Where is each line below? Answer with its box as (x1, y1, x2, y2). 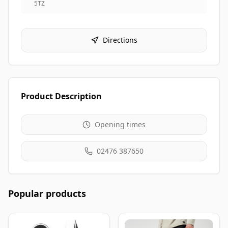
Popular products (8, 187, 86, 199)
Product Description (21, 91, 102, 102)
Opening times (95, 120, 146, 129)
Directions (103, 35, 137, 45)
